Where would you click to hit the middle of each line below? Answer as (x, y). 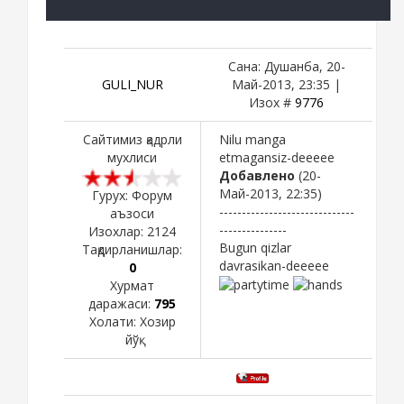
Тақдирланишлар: (132, 249)
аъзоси (132, 213)
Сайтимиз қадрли (132, 139)
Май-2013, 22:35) (271, 193)
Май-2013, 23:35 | (286, 84)
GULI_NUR (132, 84)
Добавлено (257, 175)
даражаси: (121, 303)
